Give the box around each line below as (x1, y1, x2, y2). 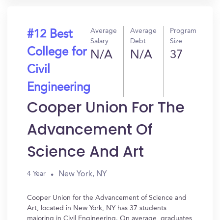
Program (170, 27, 196, 34)
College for (27, 47, 86, 58)
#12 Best (27, 29, 72, 41)
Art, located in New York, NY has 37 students (27, 205, 166, 212)
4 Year (27, 170, 46, 177)
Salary (90, 38, 109, 45)
